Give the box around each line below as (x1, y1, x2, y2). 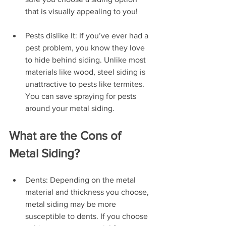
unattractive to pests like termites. (25, 80, 146, 88)
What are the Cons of (9, 129, 124, 142)
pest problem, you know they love (25, 43, 147, 52)
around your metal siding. (25, 104, 115, 112)
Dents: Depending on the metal (25, 176, 138, 184)
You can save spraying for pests (25, 92, 138, 100)
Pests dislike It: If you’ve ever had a (25, 31, 150, 40)
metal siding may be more (25, 200, 118, 208)
